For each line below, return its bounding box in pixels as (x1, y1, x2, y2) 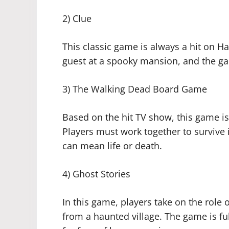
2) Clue (62, 12, 91, 25)
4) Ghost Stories (62, 168, 130, 180)
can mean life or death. (62, 140, 162, 152)
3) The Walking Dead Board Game (62, 83, 207, 96)
